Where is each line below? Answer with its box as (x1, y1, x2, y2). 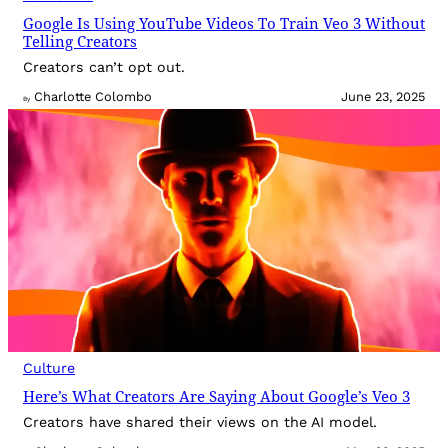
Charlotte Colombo (34, 89, 152, 105)
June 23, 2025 (341, 89, 425, 105)
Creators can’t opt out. (23, 59, 185, 76)
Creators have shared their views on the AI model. (23, 414, 377, 431)
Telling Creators (23, 31, 137, 51)
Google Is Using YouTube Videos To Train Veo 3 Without (23, 13, 425, 33)
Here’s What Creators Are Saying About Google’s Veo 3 (23, 386, 410, 407)
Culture (23, 360, 75, 377)
